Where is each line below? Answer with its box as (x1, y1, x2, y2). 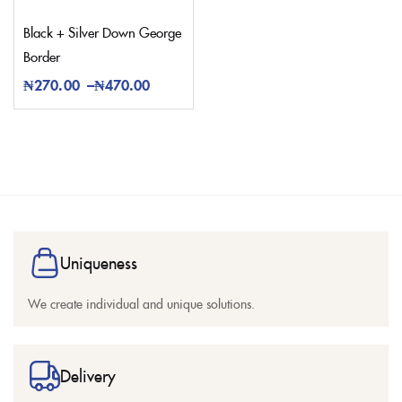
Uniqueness (60, 251, 137, 275)
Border (23, 47, 60, 66)
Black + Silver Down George (23, 22, 181, 42)
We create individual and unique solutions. (28, 294, 255, 313)
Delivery (60, 364, 116, 388)
